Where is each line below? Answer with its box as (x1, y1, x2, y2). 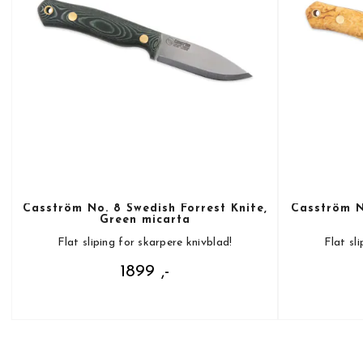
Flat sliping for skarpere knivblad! (57, 237, 233, 250)
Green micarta (99, 214, 190, 227)
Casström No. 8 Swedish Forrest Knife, (22, 203, 267, 216)
